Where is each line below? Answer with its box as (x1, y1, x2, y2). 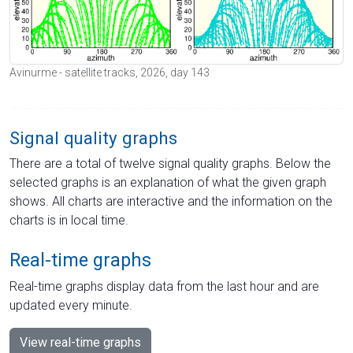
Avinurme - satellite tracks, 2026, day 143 (9, 65, 210, 79)
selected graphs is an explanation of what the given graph (9, 174, 326, 190)
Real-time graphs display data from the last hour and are (9, 278, 319, 294)
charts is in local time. (9, 212, 128, 228)
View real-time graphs (20, 334, 141, 350)
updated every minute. (9, 297, 132, 313)
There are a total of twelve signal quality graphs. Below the (9, 155, 331, 171)
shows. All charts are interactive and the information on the (9, 193, 333, 209)
